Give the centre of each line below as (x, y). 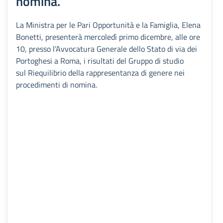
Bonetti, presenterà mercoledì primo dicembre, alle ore (108, 37)
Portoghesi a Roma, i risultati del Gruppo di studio (100, 61)
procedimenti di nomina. (56, 85)
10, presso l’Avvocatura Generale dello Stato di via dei (107, 49)
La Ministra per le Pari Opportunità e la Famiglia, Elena (108, 25)
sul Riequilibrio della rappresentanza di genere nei (100, 73)
